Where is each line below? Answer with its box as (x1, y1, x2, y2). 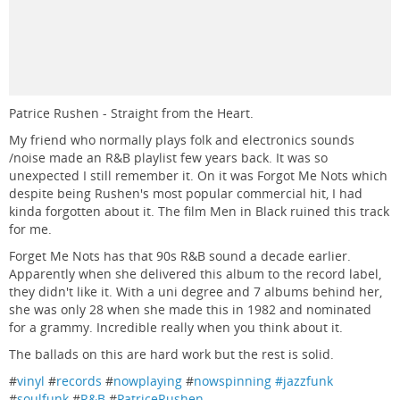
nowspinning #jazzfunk (194, 372, 333, 389)
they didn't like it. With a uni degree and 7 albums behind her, (9, 283, 382, 300)
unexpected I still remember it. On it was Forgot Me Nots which (9, 167, 387, 184)
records (56, 372, 102, 389)
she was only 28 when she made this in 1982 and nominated (9, 301, 371, 318)
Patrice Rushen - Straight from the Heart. (9, 104, 254, 121)
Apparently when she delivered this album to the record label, (9, 265, 381, 282)
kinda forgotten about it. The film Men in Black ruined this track (9, 203, 389, 220)
